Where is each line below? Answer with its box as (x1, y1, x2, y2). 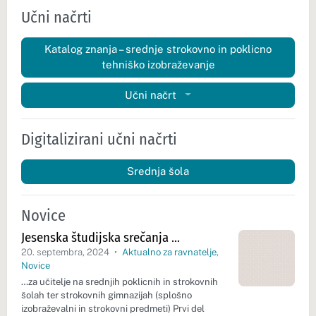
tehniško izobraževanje (101, 59, 215, 71)
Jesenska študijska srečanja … (21, 229, 180, 246)
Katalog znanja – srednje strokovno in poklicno (44, 43, 272, 56)
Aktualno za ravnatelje (121, 247, 217, 258)
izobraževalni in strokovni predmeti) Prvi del (21, 303, 205, 314)
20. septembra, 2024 (21, 247, 111, 258)
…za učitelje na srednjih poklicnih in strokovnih (21, 276, 218, 287)
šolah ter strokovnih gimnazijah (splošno (21, 290, 192, 300)
